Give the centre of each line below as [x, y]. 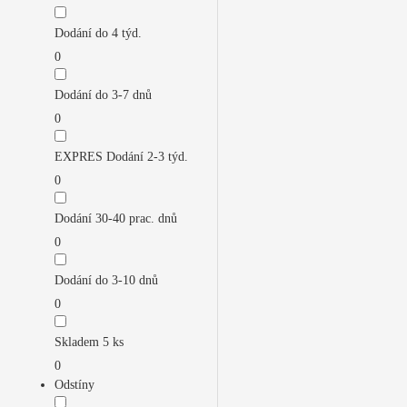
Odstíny [74, 385]
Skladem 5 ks [89, 342]
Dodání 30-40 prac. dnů [116, 218]
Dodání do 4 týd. [98, 33]
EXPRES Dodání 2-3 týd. [121, 157]
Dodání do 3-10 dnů [106, 280]
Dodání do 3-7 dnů [103, 95]
